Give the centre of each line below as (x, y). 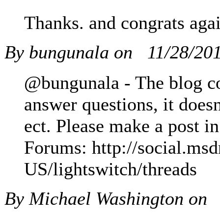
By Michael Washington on (108, 199)
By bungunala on (71, 52)
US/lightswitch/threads (110, 169)
